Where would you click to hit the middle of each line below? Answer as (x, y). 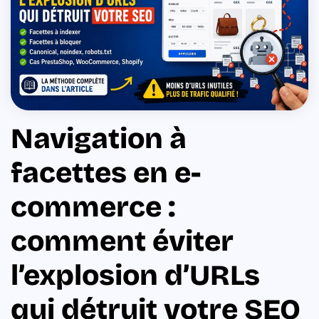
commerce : (93, 207)
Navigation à (99, 138)
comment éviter (122, 241)
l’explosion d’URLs (135, 275)
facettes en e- (106, 173)
